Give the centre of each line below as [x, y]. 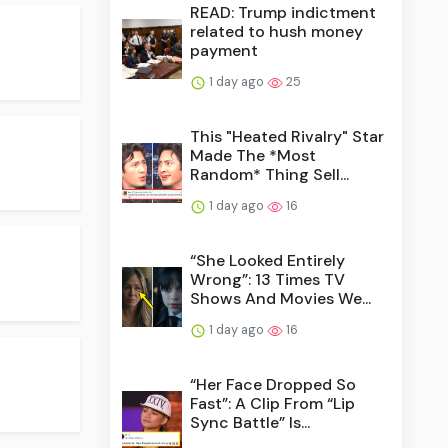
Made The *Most [253, 155]
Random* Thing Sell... [270, 174]
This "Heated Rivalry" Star [287, 136]
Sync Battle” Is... [250, 422]
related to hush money [277, 31]
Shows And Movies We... [281, 298]
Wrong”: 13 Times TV [268, 279]
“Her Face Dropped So [273, 384]
